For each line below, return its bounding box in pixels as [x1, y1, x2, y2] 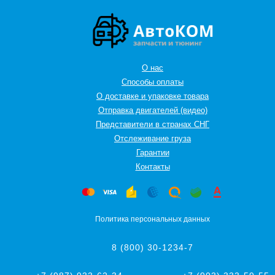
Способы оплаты [122, 77, 184, 87]
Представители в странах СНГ [96, 119, 209, 129]
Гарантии [136, 147, 169, 157]
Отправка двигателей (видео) [98, 105, 207, 115]
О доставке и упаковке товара [96, 91, 209, 101]
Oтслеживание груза [114, 133, 191, 143]
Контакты [135, 161, 170, 171]
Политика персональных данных [95, 214, 210, 223]
